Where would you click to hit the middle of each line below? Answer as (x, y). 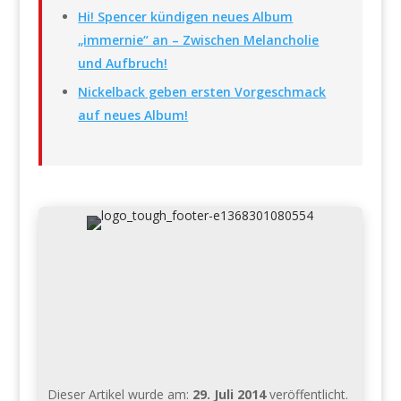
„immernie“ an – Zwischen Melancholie (199, 39)
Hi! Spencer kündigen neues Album (186, 16)
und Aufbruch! (123, 63)
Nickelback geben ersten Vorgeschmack (202, 91)
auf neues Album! (133, 115)
